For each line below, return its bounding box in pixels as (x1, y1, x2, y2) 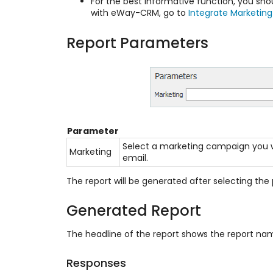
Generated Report (66, 200, 201, 221)
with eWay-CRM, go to (90, 7, 188, 19)
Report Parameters (66, 32, 208, 53)
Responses (66, 255, 126, 271)
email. (122, 151, 148, 164)
